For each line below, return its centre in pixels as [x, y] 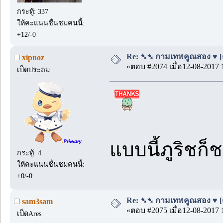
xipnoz [33, 57]
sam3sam [37, 201]
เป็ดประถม [34, 69]
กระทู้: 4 [29, 153]
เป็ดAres [29, 213]
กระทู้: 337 [33, 11]
